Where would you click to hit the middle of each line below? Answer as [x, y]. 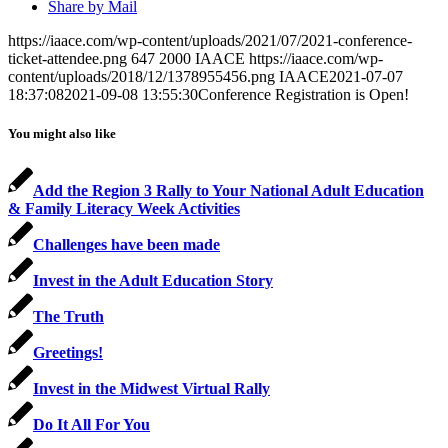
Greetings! [68, 352]
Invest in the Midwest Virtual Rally [151, 388]
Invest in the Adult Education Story [153, 280]
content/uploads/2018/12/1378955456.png [141, 76]
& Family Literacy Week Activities [124, 208]
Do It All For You [91, 424]
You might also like [62, 133]
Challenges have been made [126, 244]
